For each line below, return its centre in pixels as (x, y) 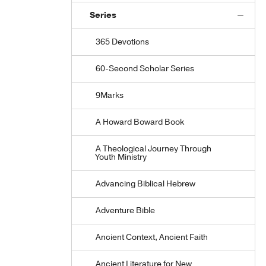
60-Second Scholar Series (145, 69)
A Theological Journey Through (153, 149)
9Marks (110, 95)
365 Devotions (122, 42)
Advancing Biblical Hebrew (145, 184)
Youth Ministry (121, 157)
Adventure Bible (125, 210)
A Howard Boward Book (140, 122)
